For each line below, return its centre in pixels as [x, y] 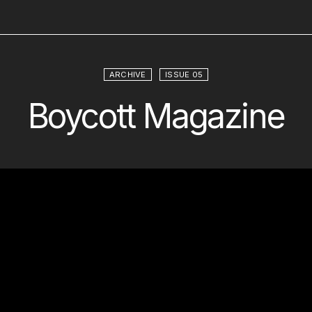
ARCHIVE [127, 75]
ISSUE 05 [184, 75]
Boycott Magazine [156, 116]
